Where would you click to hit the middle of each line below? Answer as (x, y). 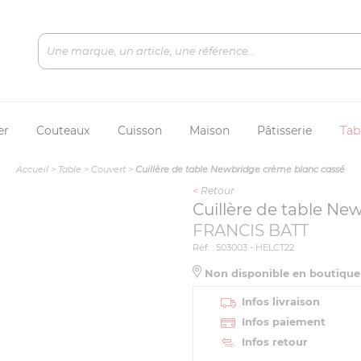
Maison (209, 131)
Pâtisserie (285, 131)
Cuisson (139, 131)
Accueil (32, 169)
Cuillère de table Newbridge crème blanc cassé (240, 169)
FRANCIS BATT (251, 230)
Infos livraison (281, 301)
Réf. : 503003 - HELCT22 (243, 247)
